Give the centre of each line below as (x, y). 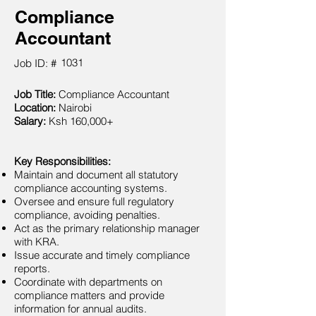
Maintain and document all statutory (96, 175)
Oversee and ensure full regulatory (94, 201)
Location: (35, 108)
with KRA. (37, 242)
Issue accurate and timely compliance (102, 255)
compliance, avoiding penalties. (87, 215)
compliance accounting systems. (91, 188)
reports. (32, 268)
